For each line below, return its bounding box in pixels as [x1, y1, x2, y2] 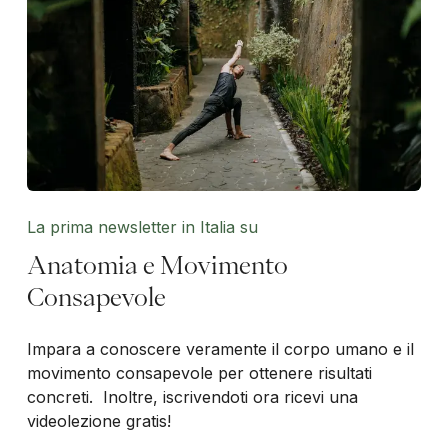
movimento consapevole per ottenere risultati [26, 363, 372, 384]
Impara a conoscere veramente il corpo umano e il [26, 339, 414, 360]
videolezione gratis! [26, 411, 171, 432]
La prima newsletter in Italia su [26, 217, 258, 238]
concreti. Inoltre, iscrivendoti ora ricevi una [26, 387, 358, 408]
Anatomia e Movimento [26, 253, 288, 278]
